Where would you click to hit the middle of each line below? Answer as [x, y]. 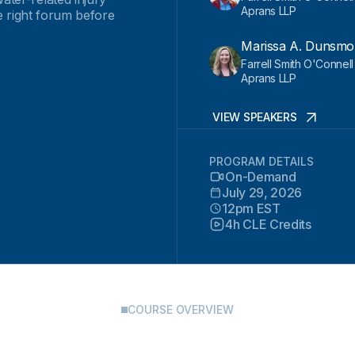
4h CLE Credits [268, 224]
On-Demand [261, 177]
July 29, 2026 [262, 193]
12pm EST [251, 208]
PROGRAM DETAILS [262, 161]
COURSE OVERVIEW [181, 309]
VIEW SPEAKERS [255, 117]
